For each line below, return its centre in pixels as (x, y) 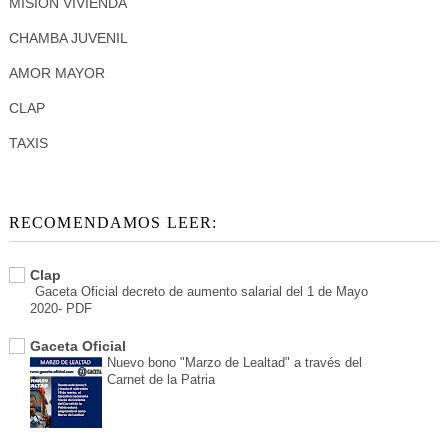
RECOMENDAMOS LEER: (113, 223)
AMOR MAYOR (56, 72)
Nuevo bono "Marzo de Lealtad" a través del (234, 363)
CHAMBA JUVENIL (68, 37)
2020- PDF (60, 309)
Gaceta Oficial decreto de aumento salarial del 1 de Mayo (201, 292)
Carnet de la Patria (160, 380)
